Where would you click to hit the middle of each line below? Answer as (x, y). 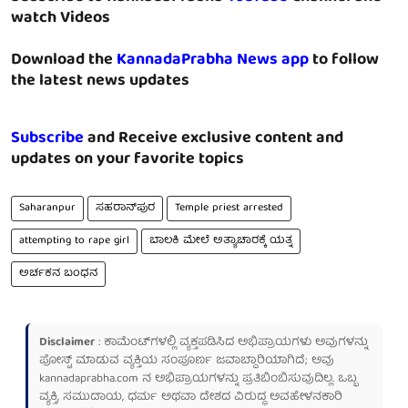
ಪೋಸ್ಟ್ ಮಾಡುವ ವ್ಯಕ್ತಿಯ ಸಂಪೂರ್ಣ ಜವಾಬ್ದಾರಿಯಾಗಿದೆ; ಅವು (187, 361)
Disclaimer (67, 342)
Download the (64, 60)
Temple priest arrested (229, 208)
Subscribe (47, 138)
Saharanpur (47, 208)
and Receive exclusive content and (214, 138)
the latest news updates (100, 81)
